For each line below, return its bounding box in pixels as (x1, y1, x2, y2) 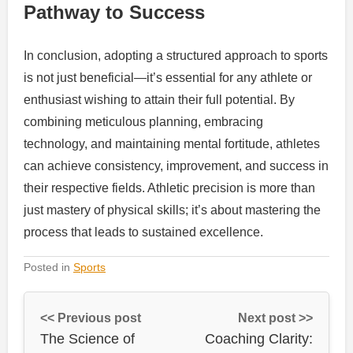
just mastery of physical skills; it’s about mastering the (24, 203, 321, 217)
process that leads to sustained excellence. (24, 225, 263, 239)
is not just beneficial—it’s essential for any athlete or (24, 70, 312, 84)
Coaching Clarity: (205, 330, 313, 347)
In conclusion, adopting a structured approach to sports (24, 48, 328, 62)
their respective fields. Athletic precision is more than (24, 180, 315, 195)
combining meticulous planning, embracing (24, 114, 263, 128)
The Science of (40, 330, 135, 347)
